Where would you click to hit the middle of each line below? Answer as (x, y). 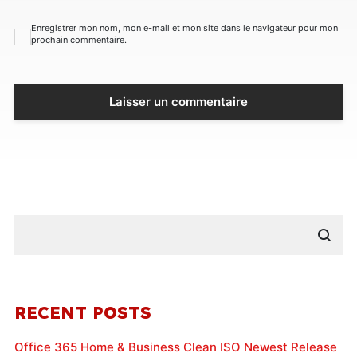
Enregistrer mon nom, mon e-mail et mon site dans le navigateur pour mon (184, 27)
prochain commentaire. (78, 39)
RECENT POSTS (82, 312)
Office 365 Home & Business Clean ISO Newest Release (175, 347)
